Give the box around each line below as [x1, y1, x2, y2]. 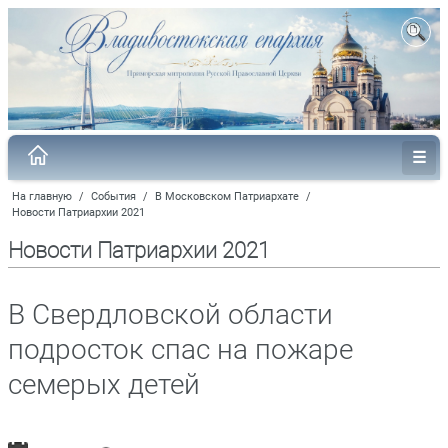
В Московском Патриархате [155, 189, 299, 203]
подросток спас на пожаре [8, 332, 353, 366]
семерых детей [8, 367, 200, 401]
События [91, 189, 136, 203]
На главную [12, 189, 72, 203]
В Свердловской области [8, 297, 333, 331]
